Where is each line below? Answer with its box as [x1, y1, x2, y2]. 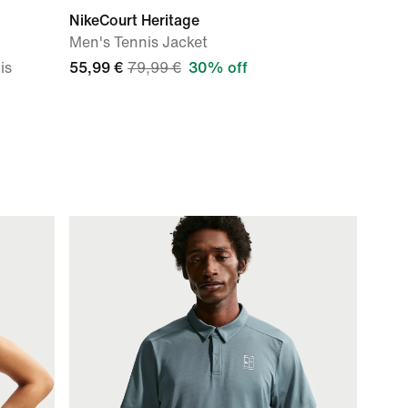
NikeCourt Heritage [69, 13, 199, 28]
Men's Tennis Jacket [69, 35, 208, 50]
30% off [189, 60, 248, 76]
